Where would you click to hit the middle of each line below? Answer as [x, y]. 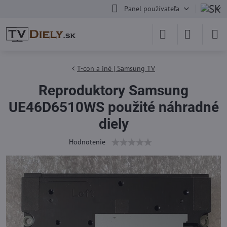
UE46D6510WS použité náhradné [113, 107]
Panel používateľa [152, 9]
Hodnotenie [87, 142]
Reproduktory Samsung [113, 90]
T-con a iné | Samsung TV [116, 68]
